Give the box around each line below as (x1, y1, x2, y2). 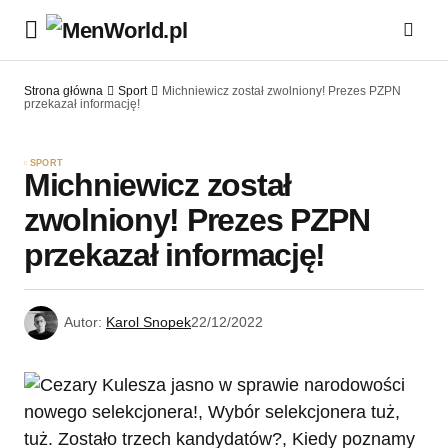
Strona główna (24, 84, 103, 98)
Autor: (64, 314, 102, 331)
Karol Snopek (106, 314, 191, 331)
